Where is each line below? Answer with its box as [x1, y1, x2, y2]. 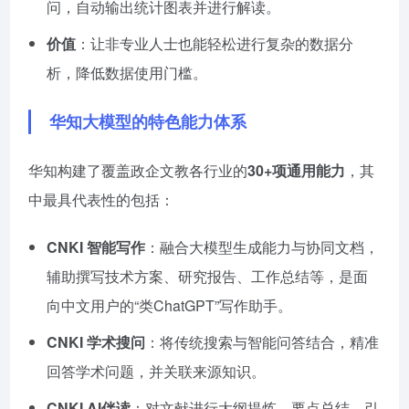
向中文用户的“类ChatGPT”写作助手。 [47, 294, 292, 316]
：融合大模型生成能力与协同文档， [145, 236, 379, 257]
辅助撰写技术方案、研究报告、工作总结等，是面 [47, 265, 368, 287]
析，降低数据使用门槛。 [47, 61, 207, 83]
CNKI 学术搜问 [47, 330, 145, 352]
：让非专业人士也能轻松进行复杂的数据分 [76, 32, 353, 54]
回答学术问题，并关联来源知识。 [47, 360, 266, 382]
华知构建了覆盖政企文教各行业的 [28, 159, 247, 181]
